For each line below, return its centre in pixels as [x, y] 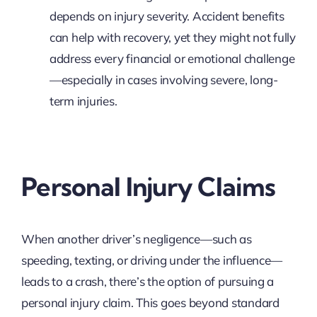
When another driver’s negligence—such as [136, 239]
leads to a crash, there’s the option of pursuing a [148, 282]
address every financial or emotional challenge [172, 59]
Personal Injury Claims [148, 187]
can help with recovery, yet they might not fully [172, 38]
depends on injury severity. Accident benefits [167, 16]
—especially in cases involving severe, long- [163, 80]
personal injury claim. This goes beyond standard [150, 303]
